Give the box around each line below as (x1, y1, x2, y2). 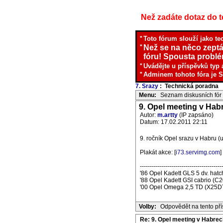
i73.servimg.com (176, 149, 220, 156)
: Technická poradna (158, 83, 219, 90)
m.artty (157, 111, 178, 118)
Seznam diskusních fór (160, 92, 222, 99)
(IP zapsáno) (178, 111, 214, 118)
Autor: (140, 111, 157, 118)
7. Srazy (135, 83, 158, 90)
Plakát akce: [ (140, 149, 176, 156)
